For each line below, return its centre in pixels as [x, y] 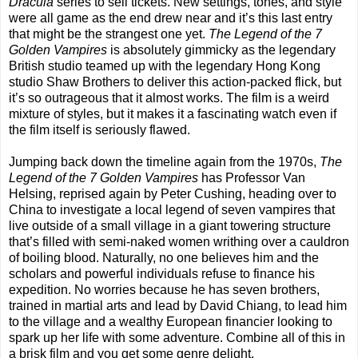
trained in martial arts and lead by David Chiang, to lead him [178, 306]
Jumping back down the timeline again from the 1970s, [164, 162]
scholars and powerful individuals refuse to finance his [162, 274]
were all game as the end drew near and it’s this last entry [171, 18]
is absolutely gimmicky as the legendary [221, 50]
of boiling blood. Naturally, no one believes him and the [164, 258]
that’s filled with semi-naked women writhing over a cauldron [179, 242]
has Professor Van [252, 178]
